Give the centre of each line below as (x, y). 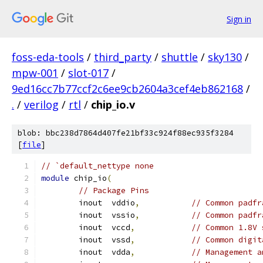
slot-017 (88, 73)
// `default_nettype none (97, 166)
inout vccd (104, 227)
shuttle (180, 57)
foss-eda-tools (48, 57)
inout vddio (107, 203)
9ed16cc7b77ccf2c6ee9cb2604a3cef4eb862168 (127, 89)
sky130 (225, 57)
